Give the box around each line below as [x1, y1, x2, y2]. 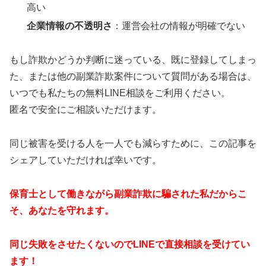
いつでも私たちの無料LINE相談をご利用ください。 [9, 88, 230, 99]
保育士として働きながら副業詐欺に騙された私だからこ [9, 188, 247, 199]
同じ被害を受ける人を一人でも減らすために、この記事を [9, 138, 256, 148]
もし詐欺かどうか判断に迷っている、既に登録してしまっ [9, 55, 256, 65]
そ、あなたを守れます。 [9, 205, 114, 216]
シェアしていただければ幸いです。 [9, 154, 161, 165]
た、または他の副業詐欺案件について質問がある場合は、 [9, 71, 256, 82]
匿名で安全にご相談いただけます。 [9, 104, 161, 115]
